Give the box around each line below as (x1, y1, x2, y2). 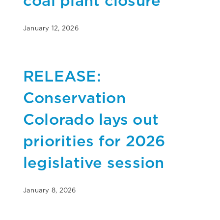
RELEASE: (23, 66, 101, 85)
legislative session (23, 153, 165, 171)
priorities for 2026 (23, 131, 165, 150)
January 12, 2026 (23, 24, 79, 32)
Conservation (23, 88, 126, 107)
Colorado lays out (23, 110, 159, 128)
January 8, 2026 (23, 186, 76, 194)
